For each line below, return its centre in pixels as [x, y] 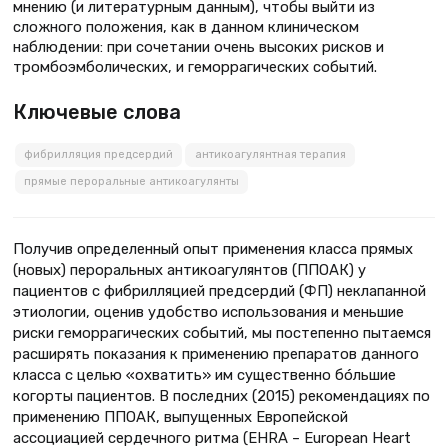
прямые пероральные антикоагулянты [131, 182]
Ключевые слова [97, 111]
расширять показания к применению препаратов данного [216, 354]
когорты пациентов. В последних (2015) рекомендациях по [221, 396]
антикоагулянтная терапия [270, 155]
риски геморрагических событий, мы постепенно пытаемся [222, 333]
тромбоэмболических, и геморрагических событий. [195, 66]
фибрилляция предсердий [98, 155]
